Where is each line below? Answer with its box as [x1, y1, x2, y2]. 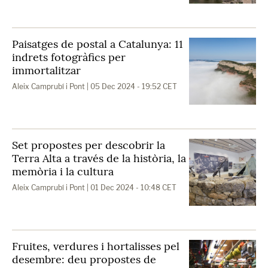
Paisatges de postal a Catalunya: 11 [12, 37, 183, 51]
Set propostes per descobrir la [12, 138, 165, 152]
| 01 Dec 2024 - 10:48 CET [85, 183, 176, 192]
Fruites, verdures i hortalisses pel [12, 239, 179, 253]
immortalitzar [12, 63, 81, 77]
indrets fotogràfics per [12, 50, 126, 64]
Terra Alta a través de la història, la [12, 151, 186, 165]
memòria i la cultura [12, 165, 114, 178]
